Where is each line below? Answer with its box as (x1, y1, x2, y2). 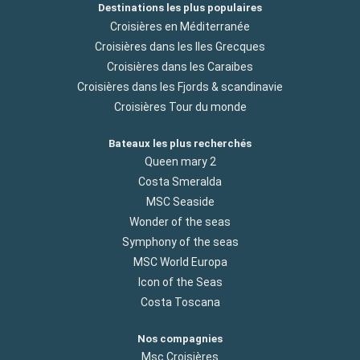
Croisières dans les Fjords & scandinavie (77, 80, 283, 93)
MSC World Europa (133, 255, 227, 268)
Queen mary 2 (144, 154, 216, 168)
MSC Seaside (145, 194, 215, 208)
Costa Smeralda (138, 174, 222, 188)
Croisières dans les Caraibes (107, 59, 253, 73)
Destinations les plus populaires (98, 2, 262, 14)
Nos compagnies (137, 332, 223, 345)
